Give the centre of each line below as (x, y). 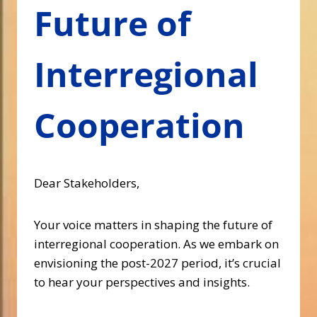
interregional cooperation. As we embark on (156, 244)
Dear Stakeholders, (87, 183)
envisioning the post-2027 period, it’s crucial (157, 263)
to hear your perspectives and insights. (142, 282)
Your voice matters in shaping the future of (153, 225)
